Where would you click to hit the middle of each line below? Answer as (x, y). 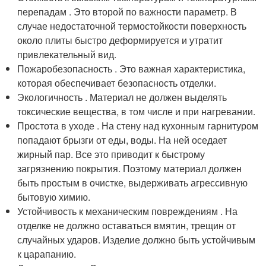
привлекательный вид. (67, 54)
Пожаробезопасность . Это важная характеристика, (132, 68)
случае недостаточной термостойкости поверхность (132, 26)
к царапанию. (47, 254)
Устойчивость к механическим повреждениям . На (128, 211)
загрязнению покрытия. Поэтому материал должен (130, 168)
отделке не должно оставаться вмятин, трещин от (127, 225)
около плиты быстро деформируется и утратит (120, 40)
